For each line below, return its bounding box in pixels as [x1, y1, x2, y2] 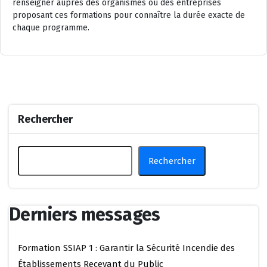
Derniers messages [9, 203, 160, 225]
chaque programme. [13, 22, 89, 33]
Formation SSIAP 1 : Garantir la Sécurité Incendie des [18, 242, 235, 253]
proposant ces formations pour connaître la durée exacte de [13, 10, 245, 20]
